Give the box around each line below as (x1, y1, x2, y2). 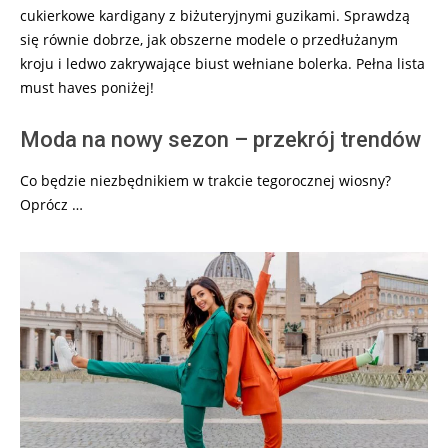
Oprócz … (20, 194, 83, 214)
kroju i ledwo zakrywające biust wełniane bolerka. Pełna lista (20, 53, 425, 73)
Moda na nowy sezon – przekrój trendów (20, 126, 421, 152)
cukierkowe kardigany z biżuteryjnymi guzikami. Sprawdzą (20, 5, 410, 25)
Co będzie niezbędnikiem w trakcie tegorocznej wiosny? (20, 170, 391, 190)
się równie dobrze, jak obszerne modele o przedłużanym (20, 29, 398, 49)
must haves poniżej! (20, 77, 154, 97)
